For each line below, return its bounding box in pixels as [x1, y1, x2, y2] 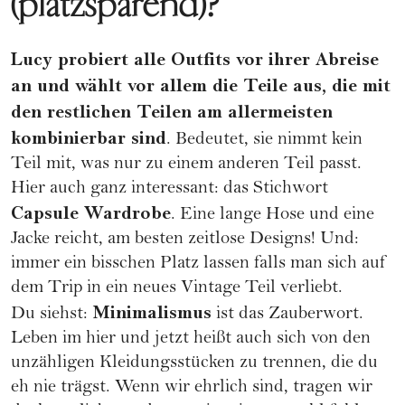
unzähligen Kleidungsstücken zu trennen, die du [11, 353, 378, 373]
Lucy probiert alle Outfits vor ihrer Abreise [11, 48, 379, 71]
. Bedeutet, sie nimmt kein [166, 130, 363, 150]
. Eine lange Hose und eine [171, 205, 374, 225]
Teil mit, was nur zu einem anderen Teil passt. [11, 155, 362, 174]
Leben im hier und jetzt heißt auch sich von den [11, 329, 371, 349]
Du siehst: [11, 305, 92, 325]
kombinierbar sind [11, 127, 166, 149]
